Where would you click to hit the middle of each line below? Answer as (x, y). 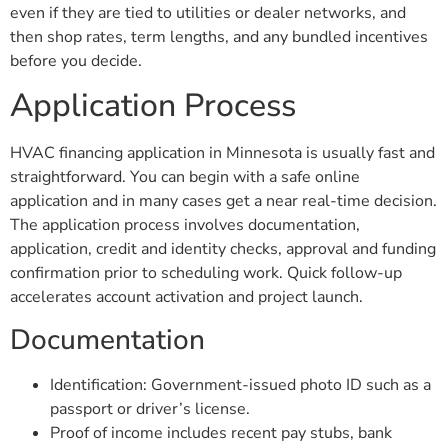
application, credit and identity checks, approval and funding (223, 249)
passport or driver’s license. (150, 408)
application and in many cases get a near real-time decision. (223, 201)
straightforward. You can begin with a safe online (185, 177)
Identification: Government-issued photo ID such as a (240, 384)
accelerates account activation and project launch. (186, 297)
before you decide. (76, 60)
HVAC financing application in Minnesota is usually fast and (222, 153)
